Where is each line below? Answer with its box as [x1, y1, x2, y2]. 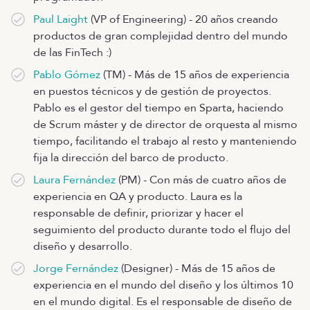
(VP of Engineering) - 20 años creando [88, 12, 278, 27]
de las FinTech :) [33, 45, 111, 60]
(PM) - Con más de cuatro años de [116, 172, 286, 188]
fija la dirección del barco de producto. [33, 150, 228, 165]
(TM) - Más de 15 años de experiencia [100, 67, 289, 82]
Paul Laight [33, 12, 88, 27]
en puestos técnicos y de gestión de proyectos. [33, 84, 271, 99]
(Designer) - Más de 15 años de [118, 261, 275, 276]
